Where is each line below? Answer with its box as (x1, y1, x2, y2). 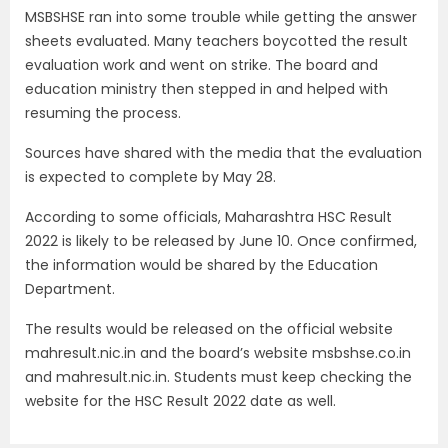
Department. (25, 278, 115, 299)
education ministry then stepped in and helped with (25, 78, 388, 99)
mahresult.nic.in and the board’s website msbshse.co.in (25, 342, 411, 363)
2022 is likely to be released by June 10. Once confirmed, (25, 230, 417, 251)
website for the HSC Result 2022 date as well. (25, 390, 336, 411)
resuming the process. (25, 102, 181, 123)
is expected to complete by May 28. (25, 166, 276, 187)
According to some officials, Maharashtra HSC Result (25, 206, 392, 227)
